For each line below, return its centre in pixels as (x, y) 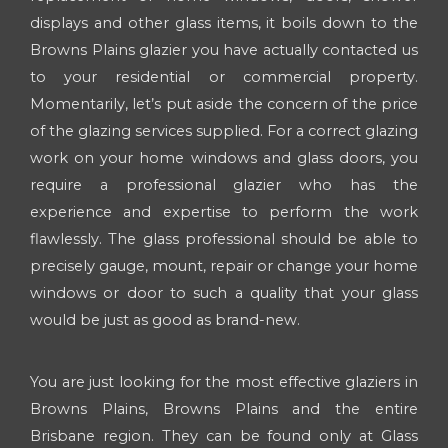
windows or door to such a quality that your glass (224, 292)
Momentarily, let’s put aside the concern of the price (224, 103)
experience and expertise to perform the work (224, 211)
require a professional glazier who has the (224, 184)
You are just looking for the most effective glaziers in (224, 381)
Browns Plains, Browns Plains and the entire (224, 408)
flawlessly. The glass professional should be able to (224, 238)
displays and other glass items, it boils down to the (224, 22)
